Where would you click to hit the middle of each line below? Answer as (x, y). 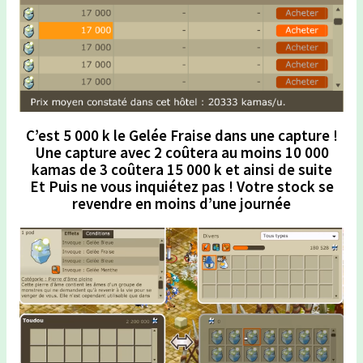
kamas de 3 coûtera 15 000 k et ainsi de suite (181, 170)
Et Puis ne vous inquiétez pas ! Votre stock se (181, 187)
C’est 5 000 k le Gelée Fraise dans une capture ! (181, 136)
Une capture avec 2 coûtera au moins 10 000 (181, 153)
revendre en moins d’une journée (181, 204)
